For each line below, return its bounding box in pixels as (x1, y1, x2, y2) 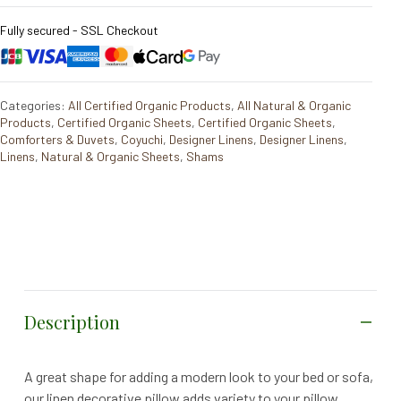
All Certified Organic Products (68, 97, 231, 113)
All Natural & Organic (237, 97, 351, 113)
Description (23, 309, 120, 334)
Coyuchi (121, 131, 163, 147)
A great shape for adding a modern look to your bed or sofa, (23, 367, 373, 385)
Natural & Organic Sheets (41, 148, 180, 164)
